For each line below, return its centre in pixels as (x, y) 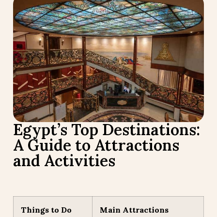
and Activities (64, 161)
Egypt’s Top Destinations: (106, 130)
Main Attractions (134, 210)
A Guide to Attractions (96, 145)
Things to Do (46, 210)
